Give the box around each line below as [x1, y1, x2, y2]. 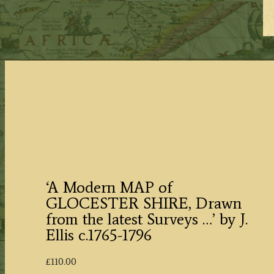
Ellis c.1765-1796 [45, 225, 152, 245]
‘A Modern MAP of [45, 177, 172, 198]
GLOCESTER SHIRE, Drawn [45, 193, 242, 213]
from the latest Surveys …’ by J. [45, 209, 248, 229]
